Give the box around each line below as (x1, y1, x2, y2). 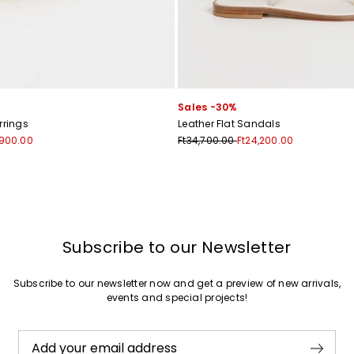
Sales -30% (178, 100, 238, 114)
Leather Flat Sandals (178, 116, 281, 130)
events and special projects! (106, 290, 248, 304)
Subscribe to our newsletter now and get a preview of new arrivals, (13, 276, 341, 290)
